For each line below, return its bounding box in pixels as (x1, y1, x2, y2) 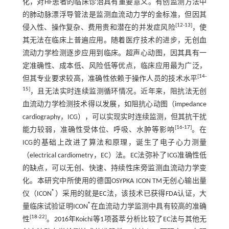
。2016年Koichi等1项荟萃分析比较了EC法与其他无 (46, 215, 207, 223)
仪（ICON (22, 190, 52, 198)
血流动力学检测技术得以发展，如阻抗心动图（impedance (22, 100, 207, 108)
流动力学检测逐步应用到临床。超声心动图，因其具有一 (22, 49, 207, 57)
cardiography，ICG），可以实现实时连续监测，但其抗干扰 (22, 113, 207, 121)
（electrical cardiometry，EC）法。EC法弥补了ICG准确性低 (22, 151, 207, 159)
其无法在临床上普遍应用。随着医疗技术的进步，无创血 (22, 36, 207, 44)
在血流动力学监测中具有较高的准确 (90, 202, 207, 211)
